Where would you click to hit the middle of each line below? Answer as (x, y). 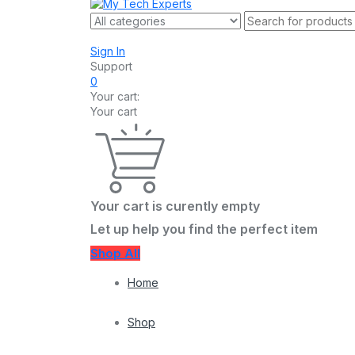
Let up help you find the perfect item (204, 229)
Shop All (115, 254)
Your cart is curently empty (175, 206)
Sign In (108, 52)
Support (111, 67)
